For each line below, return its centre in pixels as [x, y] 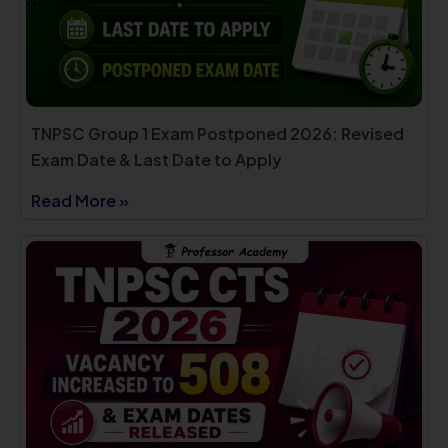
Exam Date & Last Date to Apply [158, 160]
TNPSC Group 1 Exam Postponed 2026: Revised [217, 134]
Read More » [80, 201]
